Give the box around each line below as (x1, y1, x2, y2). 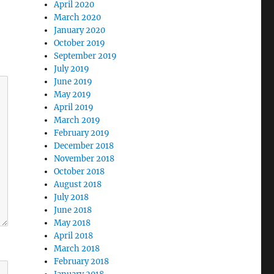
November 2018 (54, 153, 115, 164)
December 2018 (54, 140, 114, 151)
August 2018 (54, 179, 102, 190)
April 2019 (54, 102, 94, 113)
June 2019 (54, 76, 93, 87)
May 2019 (54, 89, 92, 100)
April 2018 (54, 230, 94, 241)
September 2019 (54, 50, 117, 61)
